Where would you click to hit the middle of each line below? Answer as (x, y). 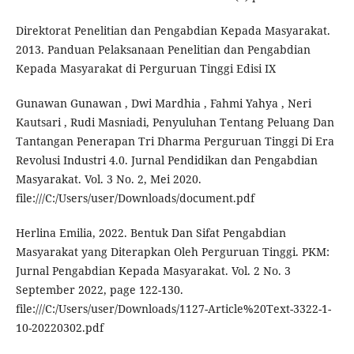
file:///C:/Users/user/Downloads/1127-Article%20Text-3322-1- (173, 309)
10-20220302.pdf (59, 328)
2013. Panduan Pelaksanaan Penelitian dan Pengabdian (163, 50)
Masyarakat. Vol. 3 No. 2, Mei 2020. (108, 179)
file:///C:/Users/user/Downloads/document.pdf (135, 198)
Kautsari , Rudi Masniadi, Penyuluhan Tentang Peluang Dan (175, 122)
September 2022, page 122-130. (99, 290)
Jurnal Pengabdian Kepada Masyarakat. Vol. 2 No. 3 (153, 271)
